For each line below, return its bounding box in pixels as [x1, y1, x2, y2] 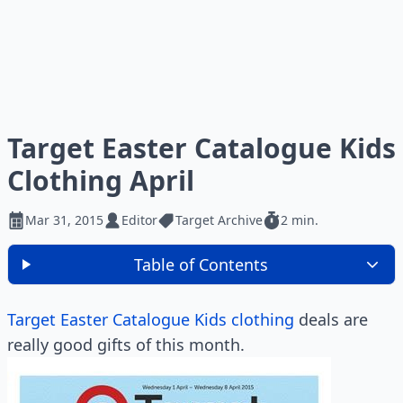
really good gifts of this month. [7, 334, 245, 355]
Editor [121, 211, 157, 228]
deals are [294, 309, 368, 330]
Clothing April [7, 162, 194, 199]
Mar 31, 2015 [25, 211, 103, 228]
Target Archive [175, 211, 263, 228]
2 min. [281, 211, 318, 228]
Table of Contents [134, 254, 269, 275]
